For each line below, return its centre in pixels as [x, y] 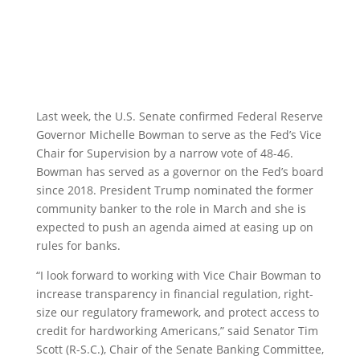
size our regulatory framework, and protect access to [177, 312]
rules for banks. [80, 245]
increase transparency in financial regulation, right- [174, 294]
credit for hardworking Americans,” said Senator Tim [177, 331]
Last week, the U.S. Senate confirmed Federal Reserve [179, 116]
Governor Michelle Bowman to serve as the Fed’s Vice [178, 135]
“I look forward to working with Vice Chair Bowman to [178, 275]
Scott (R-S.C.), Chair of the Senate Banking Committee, [180, 349]
